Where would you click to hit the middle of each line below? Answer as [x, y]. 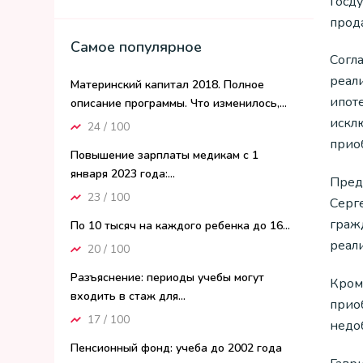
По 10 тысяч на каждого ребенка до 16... [180, 226]
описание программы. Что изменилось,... [179, 103]
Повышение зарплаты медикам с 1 [164, 155]
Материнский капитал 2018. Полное [167, 85]
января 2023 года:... [123, 174]
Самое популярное [136, 47]
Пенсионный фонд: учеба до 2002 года [176, 348]
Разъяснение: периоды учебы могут [167, 278]
